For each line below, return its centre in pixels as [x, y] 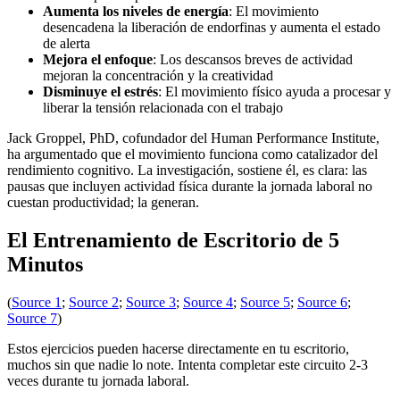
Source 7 [32, 319]
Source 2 [94, 303]
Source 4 [208, 303]
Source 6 [322, 303]
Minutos [45, 265]
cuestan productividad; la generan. [103, 203]
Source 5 [265, 303]
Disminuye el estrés [100, 92]
